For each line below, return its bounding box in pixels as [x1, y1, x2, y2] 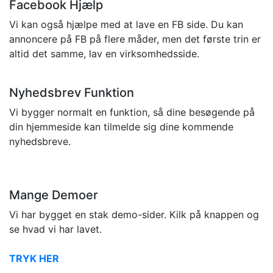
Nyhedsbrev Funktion [9, 85, 134, 101]
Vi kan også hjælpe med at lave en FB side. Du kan [9, 18, 243, 31]
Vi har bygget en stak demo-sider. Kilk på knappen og [9, 208, 259, 221]
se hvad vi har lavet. [9, 223, 102, 236]
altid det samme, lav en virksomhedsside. [9, 48, 199, 60]
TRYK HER [9, 252, 59, 265]
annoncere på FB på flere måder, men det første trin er [9, 33, 261, 46]
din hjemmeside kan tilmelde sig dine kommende [9, 121, 233, 133]
